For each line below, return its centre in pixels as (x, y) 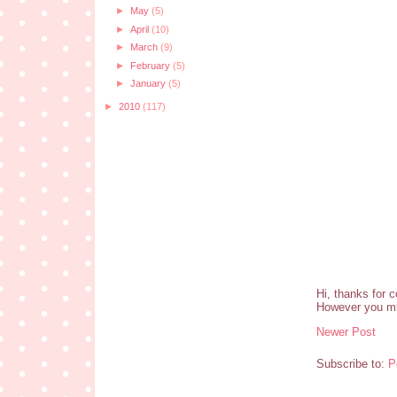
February (151, 65)
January (149, 83)
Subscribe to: (352, 363)
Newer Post (346, 331)
